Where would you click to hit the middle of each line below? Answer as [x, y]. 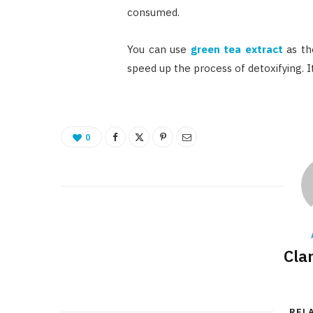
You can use [159, 50]
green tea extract [236, 50]
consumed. [153, 13]
